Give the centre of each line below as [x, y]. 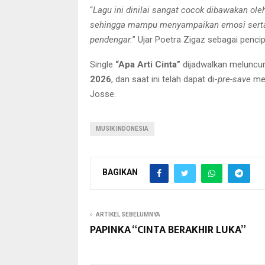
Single [103, 64]
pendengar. [111, 39]
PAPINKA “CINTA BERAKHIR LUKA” [168, 230]
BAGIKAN [120, 172]
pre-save [234, 79]
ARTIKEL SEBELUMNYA [128, 214]
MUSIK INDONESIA [122, 128]
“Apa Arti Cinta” [148, 64]
